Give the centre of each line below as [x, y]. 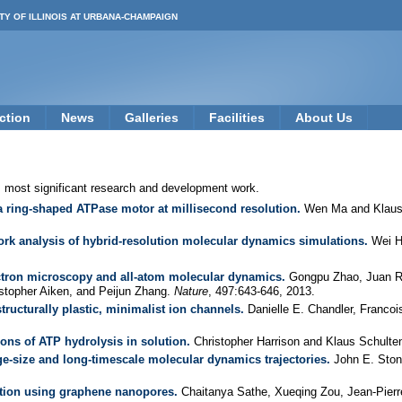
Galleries [152, 118]
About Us [324, 118]
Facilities [237, 118]
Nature [191, 291]
